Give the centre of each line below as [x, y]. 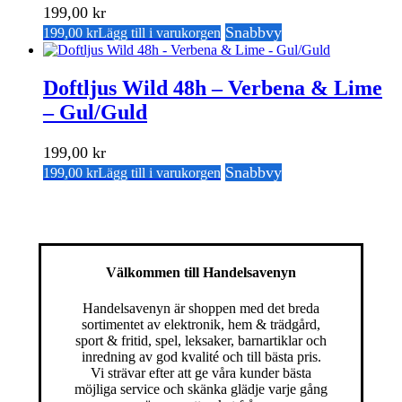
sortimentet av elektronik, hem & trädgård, [201, 324]
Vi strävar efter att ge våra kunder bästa [201, 372]
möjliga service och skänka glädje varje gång [201, 389]
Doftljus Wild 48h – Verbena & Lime [213, 88]
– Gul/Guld [95, 113]
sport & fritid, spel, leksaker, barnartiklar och [201, 340]
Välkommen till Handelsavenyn [201, 273]
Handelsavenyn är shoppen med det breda [201, 308]
